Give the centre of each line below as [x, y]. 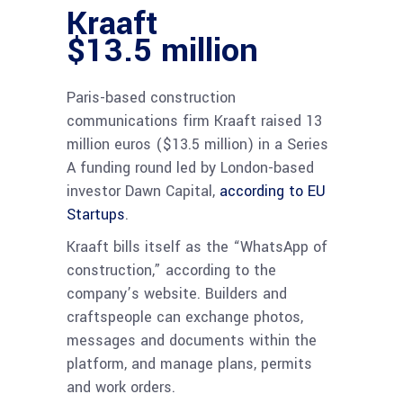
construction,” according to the [171, 270]
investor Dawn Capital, [143, 191]
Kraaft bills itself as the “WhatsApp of [197, 246]
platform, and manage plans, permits [189, 363]
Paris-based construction [151, 97]
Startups [96, 214]
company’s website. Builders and [177, 293]
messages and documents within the [192, 340]
